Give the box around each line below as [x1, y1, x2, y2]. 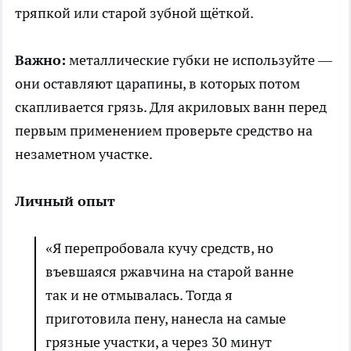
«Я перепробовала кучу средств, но [45, 238, 273, 257]
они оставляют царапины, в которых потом [15, 74, 300, 92]
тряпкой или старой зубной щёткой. [15, 3, 254, 22]
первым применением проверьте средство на [15, 121, 313, 139]
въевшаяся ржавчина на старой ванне [45, 262, 294, 280]
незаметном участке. [15, 144, 153, 163]
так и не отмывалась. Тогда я [45, 285, 233, 304]
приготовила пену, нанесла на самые [45, 309, 286, 327]
